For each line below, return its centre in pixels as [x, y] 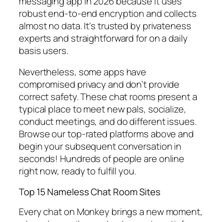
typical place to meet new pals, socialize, [103, 109]
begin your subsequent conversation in [100, 146]
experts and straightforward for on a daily [103, 38]
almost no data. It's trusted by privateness [105, 26]
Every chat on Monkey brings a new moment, [111, 212]
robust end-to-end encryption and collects [108, 13]
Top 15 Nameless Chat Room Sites [90, 192]
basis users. [44, 50]
